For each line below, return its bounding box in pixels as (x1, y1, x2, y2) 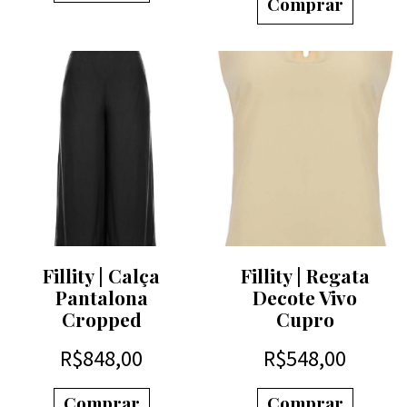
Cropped (61, 306, 142, 333)
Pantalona (55, 284, 148, 311)
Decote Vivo (253, 284, 358, 311)
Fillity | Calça (43, 263, 161, 289)
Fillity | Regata (240, 263, 370, 289)
